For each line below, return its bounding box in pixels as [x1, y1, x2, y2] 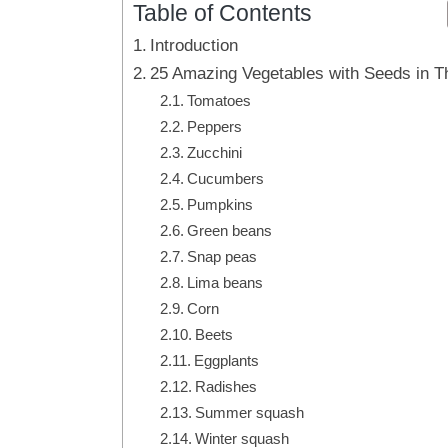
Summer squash [195, 403, 305, 421]
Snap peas [187, 247, 258, 265]
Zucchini [187, 143, 243, 161]
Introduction [150, 34, 239, 55]
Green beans [187, 221, 273, 239]
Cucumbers [187, 169, 265, 187]
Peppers [187, 117, 243, 135]
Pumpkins [187, 195, 254, 213]
